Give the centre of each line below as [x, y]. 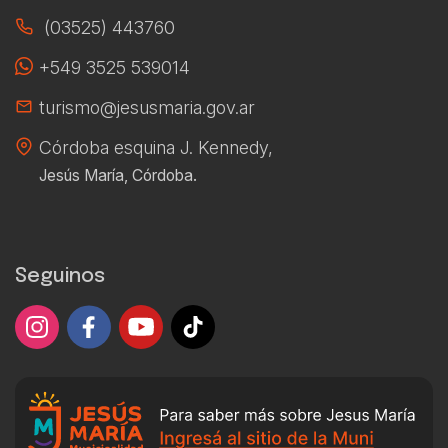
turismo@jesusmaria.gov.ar [147, 107]
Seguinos [60, 276]
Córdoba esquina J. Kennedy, [156, 147]
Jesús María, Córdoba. [118, 175]
